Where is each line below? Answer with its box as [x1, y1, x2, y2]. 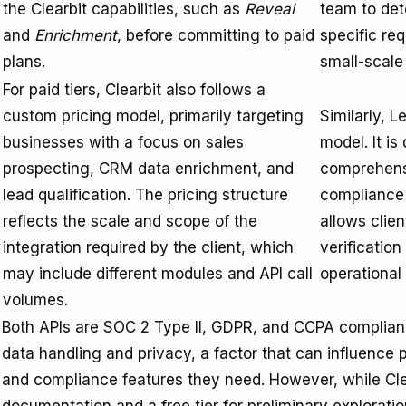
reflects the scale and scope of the [3, 212, 257, 230]
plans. [3, 53, 45, 71]
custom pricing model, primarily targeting [3, 107, 304, 125]
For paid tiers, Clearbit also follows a [3, 81, 266, 99]
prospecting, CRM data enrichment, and [3, 159, 294, 178]
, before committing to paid [117, 26, 314, 44]
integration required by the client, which [3, 238, 294, 256]
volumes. [3, 291, 68, 309]
